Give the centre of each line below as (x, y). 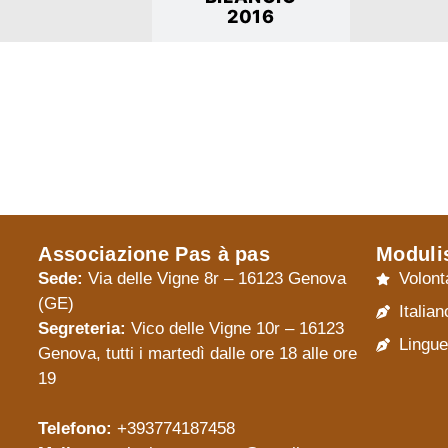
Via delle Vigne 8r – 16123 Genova (215, 279)
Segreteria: (82, 329)
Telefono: (75, 429)
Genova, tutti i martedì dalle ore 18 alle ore (198, 354)
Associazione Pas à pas (154, 254)
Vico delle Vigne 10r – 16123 (235, 329)
